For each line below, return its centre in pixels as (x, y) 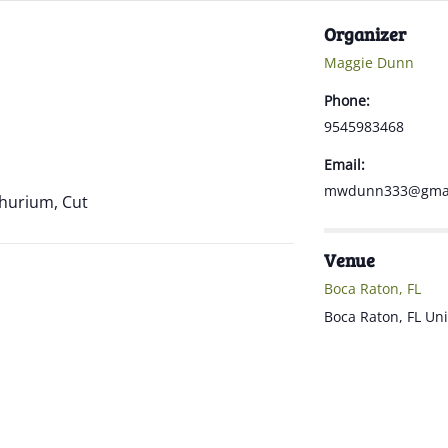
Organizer (364, 34)
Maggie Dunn (368, 62)
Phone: (346, 100)
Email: (344, 164)
